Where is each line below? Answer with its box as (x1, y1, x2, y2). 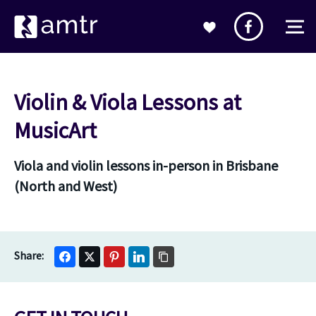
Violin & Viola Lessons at (14, 88, 241, 116)
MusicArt (14, 116, 97, 145)
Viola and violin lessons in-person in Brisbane (14, 157, 278, 174)
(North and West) (14, 177, 117, 195)
